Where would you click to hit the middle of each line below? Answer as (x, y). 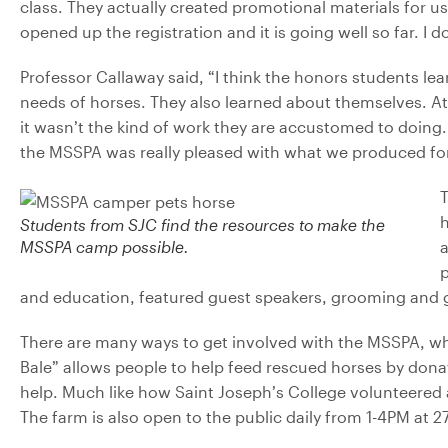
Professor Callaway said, (112, 76)
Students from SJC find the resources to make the (202, 224)
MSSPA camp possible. (104, 246)
